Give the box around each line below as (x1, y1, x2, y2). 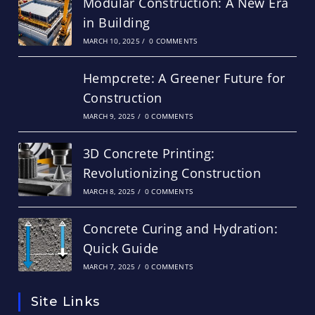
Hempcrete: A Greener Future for (82, 70, 285, 87)
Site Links (31, 293, 101, 309)
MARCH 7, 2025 (82, 262, 136, 271)
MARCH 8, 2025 (82, 186, 136, 197)
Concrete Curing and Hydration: (82, 220, 278, 237)
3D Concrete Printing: (82, 145, 215, 162)
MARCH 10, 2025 (82, 36, 140, 46)
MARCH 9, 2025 (82, 111, 136, 122)
